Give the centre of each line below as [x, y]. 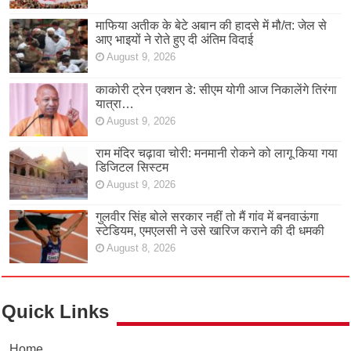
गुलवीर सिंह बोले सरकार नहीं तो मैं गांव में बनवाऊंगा [208, 216]
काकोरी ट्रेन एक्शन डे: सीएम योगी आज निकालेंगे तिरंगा [217, 89]
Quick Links [56, 312]
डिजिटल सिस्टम [132, 167]
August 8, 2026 [141, 248]
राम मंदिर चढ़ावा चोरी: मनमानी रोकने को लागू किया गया [217, 153]
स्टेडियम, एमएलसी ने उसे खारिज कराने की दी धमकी [210, 230]
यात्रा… [115, 103]
